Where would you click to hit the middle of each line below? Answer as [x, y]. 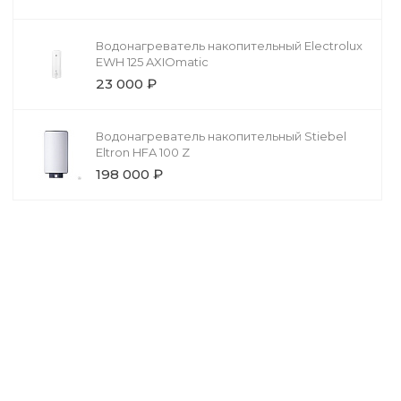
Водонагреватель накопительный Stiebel [221, 137]
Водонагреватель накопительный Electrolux [229, 46]
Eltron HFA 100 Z [142, 153]
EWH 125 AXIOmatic [152, 62]
